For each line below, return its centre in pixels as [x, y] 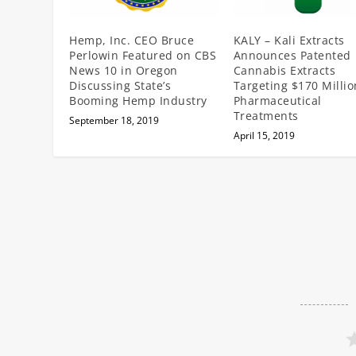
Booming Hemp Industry [138, 100]
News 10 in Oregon [124, 70]
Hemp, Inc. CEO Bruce [132, 40]
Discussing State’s [120, 85]
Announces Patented [292, 55]
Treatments [266, 115]
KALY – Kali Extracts [289, 40]
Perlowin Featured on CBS [143, 55]
